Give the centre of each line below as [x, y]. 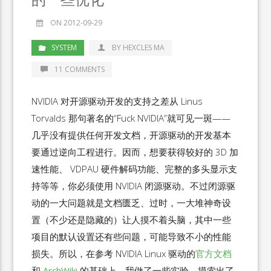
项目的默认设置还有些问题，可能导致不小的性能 [132, 237]
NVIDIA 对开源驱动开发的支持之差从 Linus [117, 101]
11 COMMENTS [80, 69]
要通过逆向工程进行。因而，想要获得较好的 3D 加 [135, 152]
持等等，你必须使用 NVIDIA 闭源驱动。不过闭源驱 [134, 186]
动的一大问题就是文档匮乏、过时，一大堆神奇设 [132, 203]
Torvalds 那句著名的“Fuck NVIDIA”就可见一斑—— [131, 118]
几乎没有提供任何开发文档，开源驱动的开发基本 [132, 135]
